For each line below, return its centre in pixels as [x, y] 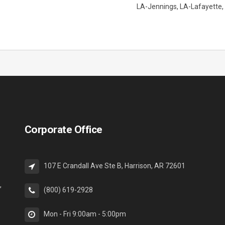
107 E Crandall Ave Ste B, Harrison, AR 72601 [114, 166]
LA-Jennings [157, 7]
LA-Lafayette [201, 7]
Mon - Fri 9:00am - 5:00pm [85, 214]
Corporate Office [63, 130]
